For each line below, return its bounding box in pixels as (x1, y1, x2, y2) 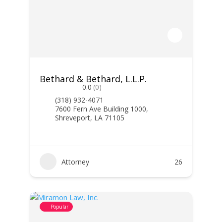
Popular (50, 203, 68, 210)
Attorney (61, 157, 89, 166)
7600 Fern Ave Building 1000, (55, 104, 148, 113)
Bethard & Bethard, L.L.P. (39, 73, 147, 85)
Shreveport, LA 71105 (55, 113, 124, 122)
